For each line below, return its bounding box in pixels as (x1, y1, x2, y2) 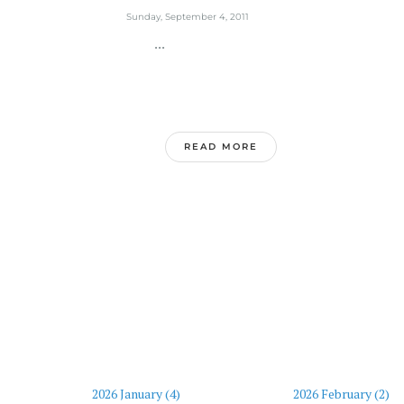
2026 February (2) (292, 385, 390, 402)
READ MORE (184, 141, 259, 152)
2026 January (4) (92, 385, 180, 402)
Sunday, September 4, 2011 (125, 11, 249, 23)
